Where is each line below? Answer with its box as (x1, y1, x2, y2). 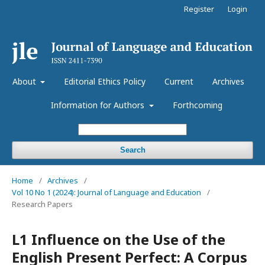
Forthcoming (172, 99, 222, 111)
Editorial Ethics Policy (64, 75, 146, 87)
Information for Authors (51, 99, 147, 111)
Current (164, 75, 194, 87)
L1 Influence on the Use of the (12, 229, 225, 249)
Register (184, 4, 214, 14)
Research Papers (12, 198, 73, 209)
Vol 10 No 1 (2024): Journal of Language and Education (12, 186, 201, 198)
